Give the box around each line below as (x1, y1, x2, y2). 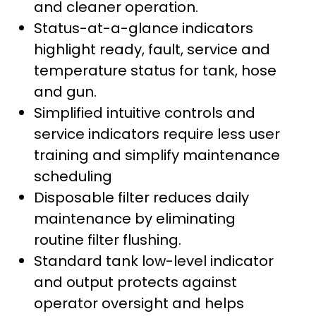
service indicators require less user (34, 123, 280, 144)
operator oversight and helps (34, 293, 244, 313)
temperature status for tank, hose (34, 60, 276, 80)
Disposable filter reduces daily (34, 187, 249, 207)
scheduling (34, 166, 112, 186)
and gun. (34, 81, 97, 102)
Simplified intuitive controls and (34, 102, 255, 123)
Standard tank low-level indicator (34, 250, 274, 271)
